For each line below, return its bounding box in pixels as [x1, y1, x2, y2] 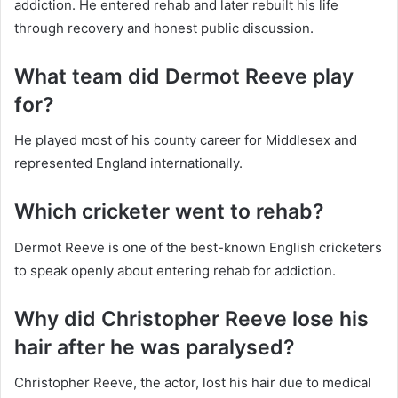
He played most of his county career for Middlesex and [14, 131, 357, 149]
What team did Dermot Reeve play [14, 63, 354, 89]
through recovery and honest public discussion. [14, 19, 314, 36]
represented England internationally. [14, 155, 243, 172]
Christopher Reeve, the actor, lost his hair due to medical [14, 374, 371, 392]
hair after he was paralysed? [14, 334, 295, 360]
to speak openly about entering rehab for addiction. [14, 261, 336, 279]
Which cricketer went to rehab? [14, 199, 324, 225]
